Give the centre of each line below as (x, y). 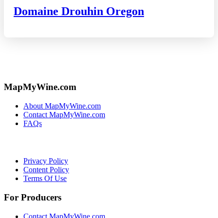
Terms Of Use (45, 179)
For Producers (33, 197)
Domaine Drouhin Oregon (79, 11)
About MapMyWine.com (62, 106)
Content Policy (46, 170)
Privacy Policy (46, 161)
